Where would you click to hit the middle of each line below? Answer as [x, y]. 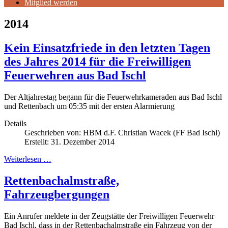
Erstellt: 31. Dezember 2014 [69, 141]
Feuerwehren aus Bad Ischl [75, 75]
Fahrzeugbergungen [57, 194]
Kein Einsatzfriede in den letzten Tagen [107, 48]
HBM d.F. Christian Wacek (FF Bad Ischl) [151, 132]
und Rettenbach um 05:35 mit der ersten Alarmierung [89, 106]
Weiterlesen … [28, 159]
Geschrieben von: [54, 132]
